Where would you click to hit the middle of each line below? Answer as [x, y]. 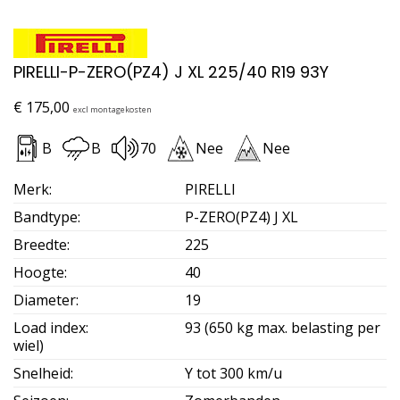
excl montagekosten [112, 109]
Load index [50, 327]
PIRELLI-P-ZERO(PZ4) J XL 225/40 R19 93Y [171, 71]
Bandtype [46, 217]
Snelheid [42, 373]
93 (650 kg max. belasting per [283, 327]
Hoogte [39, 272]
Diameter [45, 300]
